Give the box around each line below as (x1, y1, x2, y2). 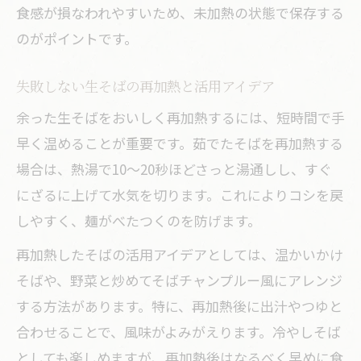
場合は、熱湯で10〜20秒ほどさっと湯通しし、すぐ (16, 159, 332, 179)
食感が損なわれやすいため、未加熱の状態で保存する (16, 2, 344, 23)
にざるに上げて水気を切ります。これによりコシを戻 (16, 185, 343, 205)
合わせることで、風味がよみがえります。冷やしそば (16, 322, 341, 342)
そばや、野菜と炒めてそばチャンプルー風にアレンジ (16, 270, 342, 290)
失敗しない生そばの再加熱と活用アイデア (16, 76, 275, 96)
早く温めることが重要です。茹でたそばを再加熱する (16, 133, 343, 153)
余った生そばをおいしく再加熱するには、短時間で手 (16, 107, 345, 127)
